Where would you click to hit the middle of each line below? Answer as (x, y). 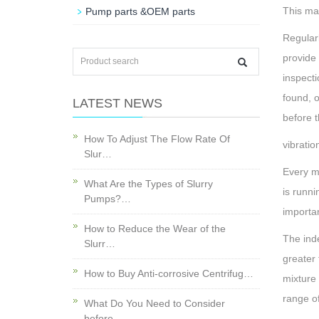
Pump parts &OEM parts (140, 11)
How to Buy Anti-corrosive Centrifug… (169, 273)
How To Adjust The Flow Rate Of (157, 139)
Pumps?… (108, 199)
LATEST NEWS (117, 103)
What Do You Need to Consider (155, 303)
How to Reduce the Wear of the (155, 229)
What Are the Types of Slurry (148, 184)
